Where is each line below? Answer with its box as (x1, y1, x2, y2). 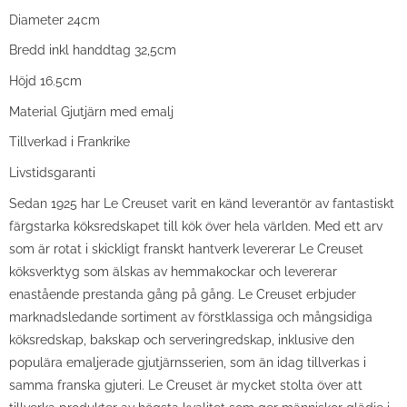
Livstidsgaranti (9, 164, 95, 180)
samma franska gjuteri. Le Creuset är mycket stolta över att (9, 376, 362, 392)
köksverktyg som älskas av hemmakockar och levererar (9, 263, 337, 279)
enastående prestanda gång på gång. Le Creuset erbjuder (9, 285, 356, 302)
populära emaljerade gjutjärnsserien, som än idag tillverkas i (9, 353, 366, 370)
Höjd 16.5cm (9, 73, 82, 89)
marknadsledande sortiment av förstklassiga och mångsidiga (9, 308, 372, 324)
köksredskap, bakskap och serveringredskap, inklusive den (9, 331, 354, 347)
